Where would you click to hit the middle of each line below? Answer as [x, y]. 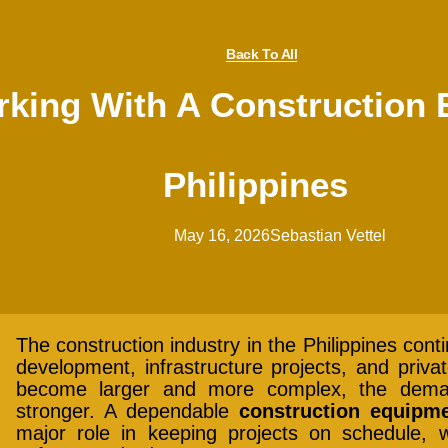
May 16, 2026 [222, 235]
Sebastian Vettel [328, 235]
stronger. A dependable [127, 411]
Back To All [262, 53]
